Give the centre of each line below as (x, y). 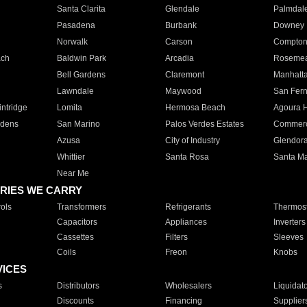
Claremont (184, 75)
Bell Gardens (81, 75)
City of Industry (192, 140)
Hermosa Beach (195, 108)
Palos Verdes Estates (204, 124)
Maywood (183, 91)
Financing (183, 301)
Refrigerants (188, 207)
